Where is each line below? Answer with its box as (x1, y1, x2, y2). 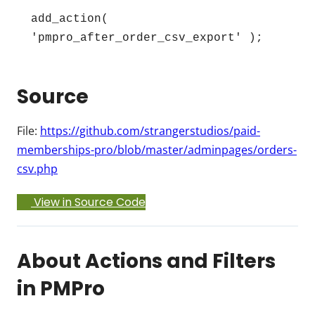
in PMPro (17, 275, 105, 302)
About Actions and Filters (17, 247, 276, 275)
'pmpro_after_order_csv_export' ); (31, 32, 263, 44)
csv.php (17, 161, 58, 176)
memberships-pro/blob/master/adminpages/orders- (17, 142, 297, 157)
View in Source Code (31, 194, 146, 210)
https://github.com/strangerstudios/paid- (40, 123, 260, 139)
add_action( (31, 13, 108, 25)
